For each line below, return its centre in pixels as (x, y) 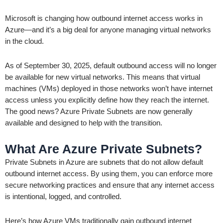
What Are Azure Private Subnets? (104, 149)
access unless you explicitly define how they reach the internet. (107, 100)
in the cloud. (24, 42)
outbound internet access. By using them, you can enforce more (109, 174)
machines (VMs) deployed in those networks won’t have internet (109, 88)
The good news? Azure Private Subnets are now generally (99, 111)
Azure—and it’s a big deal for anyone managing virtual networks (108, 30)
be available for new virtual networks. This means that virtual (103, 77)
